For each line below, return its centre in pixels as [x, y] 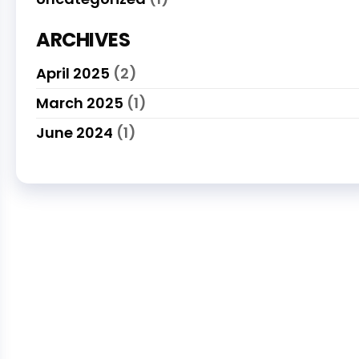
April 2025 [73, 73]
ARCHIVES [83, 40]
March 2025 [80, 103]
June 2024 [75, 133]
